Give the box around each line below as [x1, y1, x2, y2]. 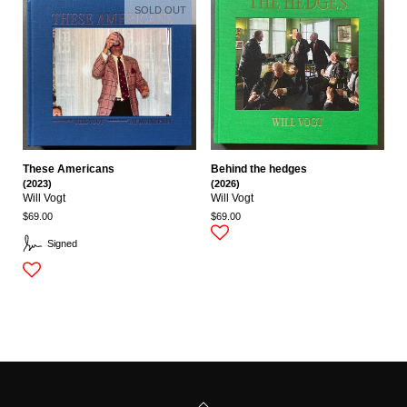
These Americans [23, 162, 114, 175]
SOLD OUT [134, 4, 186, 15]
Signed [46, 238, 77, 250]
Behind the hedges [211, 162, 307, 175]
